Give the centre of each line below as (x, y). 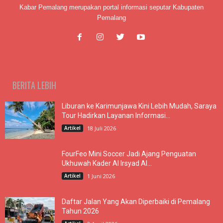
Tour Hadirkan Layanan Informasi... (116, 115)
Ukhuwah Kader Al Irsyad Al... (107, 163)
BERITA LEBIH (34, 85)
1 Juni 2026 (101, 176)
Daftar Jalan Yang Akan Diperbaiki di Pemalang (136, 201)
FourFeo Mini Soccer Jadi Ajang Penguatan (129, 154)
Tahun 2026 (80, 211)
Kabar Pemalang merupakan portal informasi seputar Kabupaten (111, 7)
